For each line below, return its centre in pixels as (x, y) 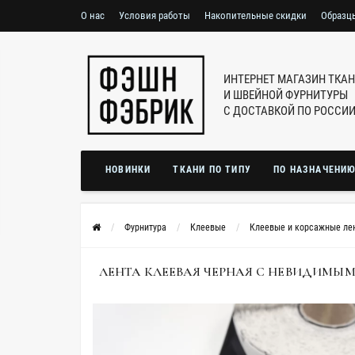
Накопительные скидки (256, 15)
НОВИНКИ (128, 170)
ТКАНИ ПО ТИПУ (212, 170)
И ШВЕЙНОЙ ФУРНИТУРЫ (286, 95)
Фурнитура (145, 227)
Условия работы (155, 15)
